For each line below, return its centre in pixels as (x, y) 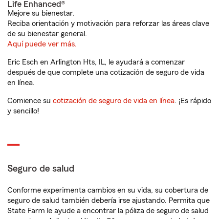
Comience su (30, 101)
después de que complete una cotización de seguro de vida (106, 72)
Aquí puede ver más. (42, 44)
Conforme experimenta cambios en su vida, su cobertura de (108, 190)
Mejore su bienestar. (41, 13)
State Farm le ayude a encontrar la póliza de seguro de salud (108, 211)
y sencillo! (23, 111)
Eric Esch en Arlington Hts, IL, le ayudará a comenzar (96, 62)
